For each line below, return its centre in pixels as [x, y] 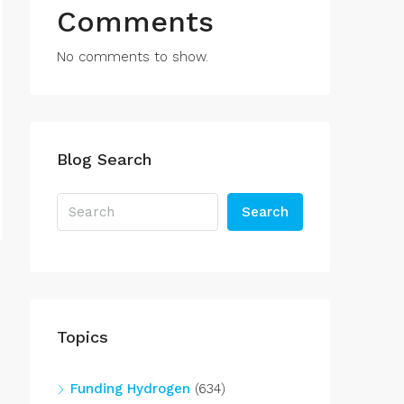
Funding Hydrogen [130, 389]
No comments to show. [133, 57]
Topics [83, 337]
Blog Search [104, 159]
